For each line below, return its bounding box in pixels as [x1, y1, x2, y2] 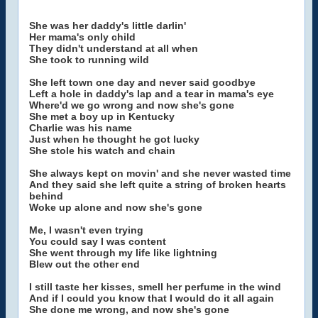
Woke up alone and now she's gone [29, 202, 202, 213]
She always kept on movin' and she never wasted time [29, 168, 291, 179]
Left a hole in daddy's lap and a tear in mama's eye [29, 88, 274, 99]
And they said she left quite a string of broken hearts [29, 179, 286, 190]
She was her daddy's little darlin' [29, 20, 186, 31]
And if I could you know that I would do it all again [29, 292, 274, 304]
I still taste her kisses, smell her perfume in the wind [29, 281, 281, 292]
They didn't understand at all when [29, 43, 198, 54]
